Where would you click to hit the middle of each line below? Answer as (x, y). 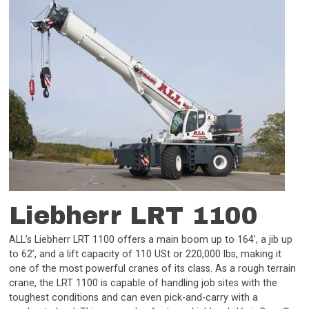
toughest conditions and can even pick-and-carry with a (134, 298)
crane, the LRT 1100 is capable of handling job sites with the (143, 283)
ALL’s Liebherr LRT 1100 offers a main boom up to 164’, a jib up (151, 240)
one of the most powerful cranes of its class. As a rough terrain (153, 269)
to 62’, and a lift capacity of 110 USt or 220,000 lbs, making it (146, 255)
